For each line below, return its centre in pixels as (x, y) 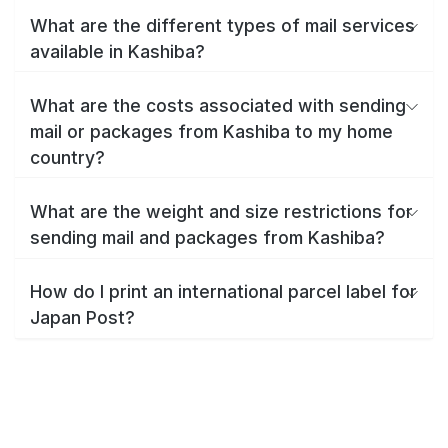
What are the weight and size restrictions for (221, 211)
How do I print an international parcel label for (223, 292)
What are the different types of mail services (222, 25)
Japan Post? (82, 318)
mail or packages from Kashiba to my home (211, 131)
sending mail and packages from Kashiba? (207, 237)
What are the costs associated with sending (218, 105)
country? (67, 157)
